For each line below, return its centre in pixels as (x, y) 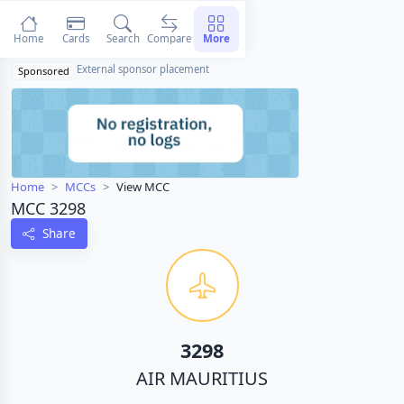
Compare (170, 38)
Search (123, 38)
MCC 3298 (48, 209)
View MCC (143, 187)
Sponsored (44, 71)
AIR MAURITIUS (202, 378)
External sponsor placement (143, 69)
